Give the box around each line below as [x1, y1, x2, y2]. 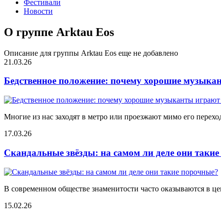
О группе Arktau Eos [4, 25, 114, 38]
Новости [24, 6, 53, 15]
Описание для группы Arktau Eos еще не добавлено [4, 48, 178, 57]
